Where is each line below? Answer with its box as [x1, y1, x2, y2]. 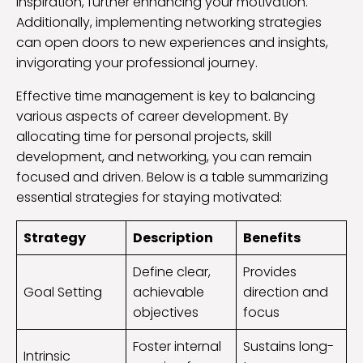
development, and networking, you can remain [16, 147, 312, 166]
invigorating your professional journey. [16, 53, 258, 72]
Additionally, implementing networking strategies [16, 12, 322, 32]
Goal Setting [23, 282, 102, 301]
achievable [133, 282, 204, 301]
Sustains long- [243, 336, 334, 356]
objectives [133, 302, 199, 322]
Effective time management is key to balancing [16, 86, 315, 105]
